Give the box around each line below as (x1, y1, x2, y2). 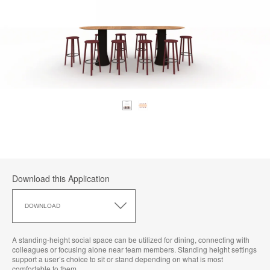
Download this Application (12, 172, 110, 184)
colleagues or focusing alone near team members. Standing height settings (12, 243, 257, 254)
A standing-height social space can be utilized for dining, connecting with (12, 234, 250, 245)
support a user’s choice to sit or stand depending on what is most (12, 253, 223, 264)
